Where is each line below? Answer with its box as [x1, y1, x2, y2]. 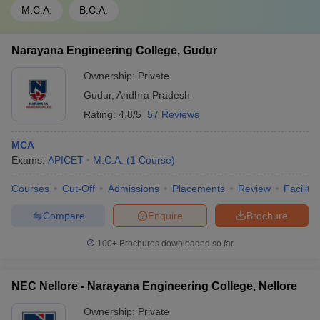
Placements [172, 183, 225, 194]
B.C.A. [79, 4, 108, 16]
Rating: [84, 109, 119, 120]
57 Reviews [147, 109, 199, 120]
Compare [42, 209, 85, 221]
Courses [11, 183, 49, 194]
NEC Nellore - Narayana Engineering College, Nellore [11, 280, 297, 292]
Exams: [11, 154, 48, 166]
